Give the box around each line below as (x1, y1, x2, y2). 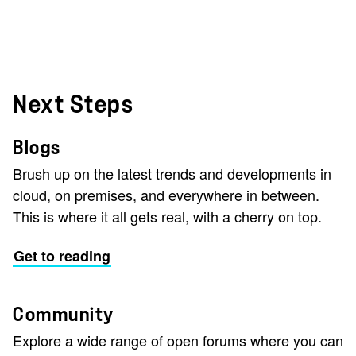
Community (13, 305, 114, 324)
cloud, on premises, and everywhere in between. (13, 184, 319, 205)
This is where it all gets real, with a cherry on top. (13, 206, 322, 226)
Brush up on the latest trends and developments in (13, 163, 331, 184)
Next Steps (13, 93, 133, 117)
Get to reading (14, 246, 110, 266)
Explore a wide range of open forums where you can (13, 330, 343, 350)
